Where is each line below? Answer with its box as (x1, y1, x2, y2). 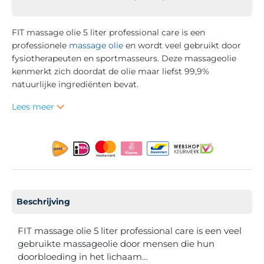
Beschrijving (16, 196, 70, 207)
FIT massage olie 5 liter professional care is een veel (18, 225, 242, 236)
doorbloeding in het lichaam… (18, 250, 148, 262)
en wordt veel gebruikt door (123, 39, 241, 51)
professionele (12, 39, 69, 51)
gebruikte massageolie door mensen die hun (18, 237, 214, 249)
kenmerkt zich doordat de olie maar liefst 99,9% (12, 65, 209, 77)
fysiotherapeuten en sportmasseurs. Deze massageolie (12, 52, 236, 64)
